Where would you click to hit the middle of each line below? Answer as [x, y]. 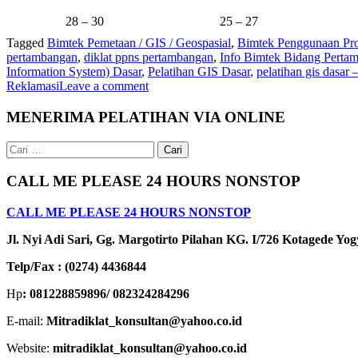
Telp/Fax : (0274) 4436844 [76, 267]
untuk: [22, 161]
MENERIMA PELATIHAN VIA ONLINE [146, 117]
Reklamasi [33, 86]
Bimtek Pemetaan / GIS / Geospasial [139, 43]
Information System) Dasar [74, 72]
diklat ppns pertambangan [149, 58]
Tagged [27, 43]
